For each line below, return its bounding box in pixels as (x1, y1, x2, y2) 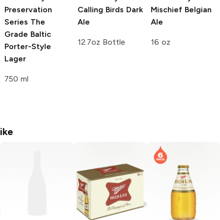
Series (4, 17, 28, 27)
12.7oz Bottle (78, 37, 125, 47)
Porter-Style (4, 41, 51, 51)
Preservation (4, 4, 52, 14)
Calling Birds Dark (78, 4, 143, 14)
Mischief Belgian (151, 4, 212, 14)
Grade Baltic (4, 29, 51, 39)
